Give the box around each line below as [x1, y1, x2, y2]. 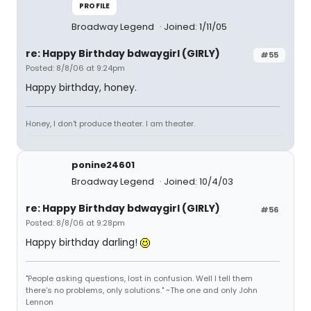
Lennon [26, 296, 53, 308]
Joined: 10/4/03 [164, 175, 233, 188]
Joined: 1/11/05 [164, 20, 227, 33]
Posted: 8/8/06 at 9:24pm [26, 62, 125, 74]
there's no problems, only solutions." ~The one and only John [26, 285, 258, 296]
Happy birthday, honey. [26, 81, 137, 94]
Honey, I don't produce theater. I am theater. [26, 118, 195, 129]
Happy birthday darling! [26, 235, 140, 249]
